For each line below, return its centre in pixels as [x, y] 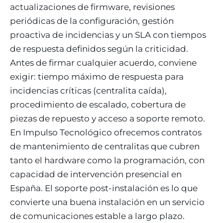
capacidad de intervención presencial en [96, 174]
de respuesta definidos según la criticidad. [99, 49]
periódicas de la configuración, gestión [92, 21]
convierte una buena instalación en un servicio [107, 202]
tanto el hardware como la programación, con [107, 160]
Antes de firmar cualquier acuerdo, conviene [103, 62]
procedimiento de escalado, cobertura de [98, 104]
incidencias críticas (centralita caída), [88, 90]
